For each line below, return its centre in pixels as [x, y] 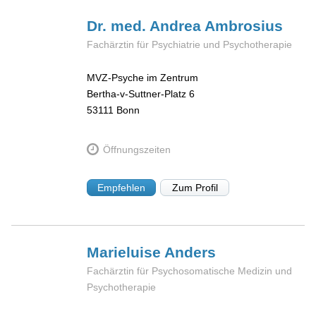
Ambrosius [244, 26]
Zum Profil [195, 188]
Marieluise [126, 252]
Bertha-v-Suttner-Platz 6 [141, 93]
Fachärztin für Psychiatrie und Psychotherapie [190, 45]
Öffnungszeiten [136, 149]
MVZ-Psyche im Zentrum [143, 77]
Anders [190, 252]
